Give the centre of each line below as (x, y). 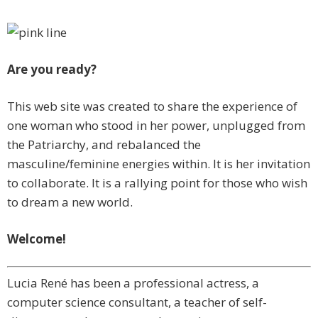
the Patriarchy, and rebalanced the (104, 145)
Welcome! (37, 239)
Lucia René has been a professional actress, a (133, 283)
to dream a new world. (70, 202)
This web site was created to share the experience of (152, 106)
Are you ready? (52, 70)
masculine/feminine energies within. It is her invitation (159, 164)
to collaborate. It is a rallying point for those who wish (157, 183)
